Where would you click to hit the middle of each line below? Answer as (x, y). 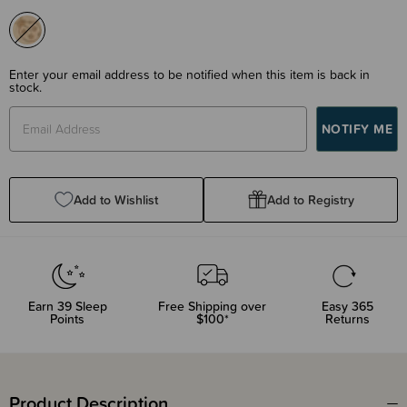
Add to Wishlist (116, 199)
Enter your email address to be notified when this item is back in (189, 74)
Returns (348, 318)
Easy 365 (348, 306)
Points (68, 318)
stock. (25, 87)
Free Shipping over (212, 306)
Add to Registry (310, 199)
